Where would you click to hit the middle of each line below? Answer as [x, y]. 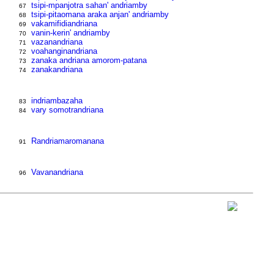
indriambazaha [57, 101]
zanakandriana [57, 69]
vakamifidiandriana [65, 24]
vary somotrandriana [68, 110]
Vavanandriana [57, 172]
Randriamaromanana [68, 141]
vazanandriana [57, 42]
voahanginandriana [65, 51]
